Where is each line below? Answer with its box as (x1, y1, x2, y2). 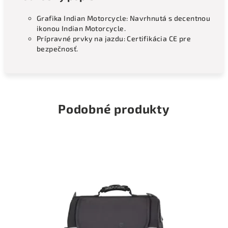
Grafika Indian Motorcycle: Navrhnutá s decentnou (37, 14, 211, 22)
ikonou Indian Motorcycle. (37, 24, 126, 33)
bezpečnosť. (37, 44, 78, 53)
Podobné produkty (58, 101, 170, 116)
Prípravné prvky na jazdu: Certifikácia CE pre (37, 34, 191, 43)
